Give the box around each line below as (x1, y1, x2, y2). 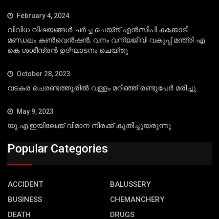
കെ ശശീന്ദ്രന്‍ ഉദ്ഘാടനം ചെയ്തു (7, 45, 128, 55)
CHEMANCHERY (110, 195, 164, 204)
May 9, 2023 (17, 107, 54, 115)
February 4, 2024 (17, 11, 69, 20)
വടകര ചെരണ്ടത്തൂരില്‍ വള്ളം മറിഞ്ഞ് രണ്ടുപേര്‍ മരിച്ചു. (7, 83, 197, 92)
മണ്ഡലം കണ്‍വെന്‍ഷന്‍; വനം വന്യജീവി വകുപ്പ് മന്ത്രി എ (7, 35, 205, 44)
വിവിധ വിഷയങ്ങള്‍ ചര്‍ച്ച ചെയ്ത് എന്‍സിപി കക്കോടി (7, 25, 188, 34)
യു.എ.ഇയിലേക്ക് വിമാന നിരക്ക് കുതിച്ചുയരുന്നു (7, 121, 171, 130)
